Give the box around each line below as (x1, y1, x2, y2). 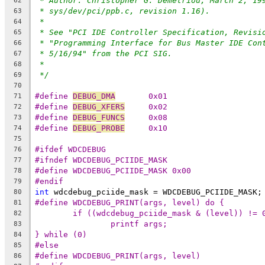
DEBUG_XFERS (73, 102, 125, 111)
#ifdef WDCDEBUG (35, 144, 106, 154)
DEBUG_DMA (73, 91, 115, 101)
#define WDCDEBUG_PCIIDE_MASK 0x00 (35, 166, 191, 175)
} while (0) (35, 230, 87, 239)
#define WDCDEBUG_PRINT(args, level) (35, 251, 201, 260)
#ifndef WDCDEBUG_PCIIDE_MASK (35, 155, 167, 164)
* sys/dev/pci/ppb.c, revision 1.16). (40, 6, 210, 15)
